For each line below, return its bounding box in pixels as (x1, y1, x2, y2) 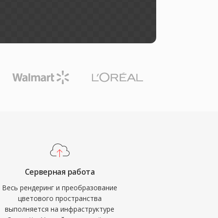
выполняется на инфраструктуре (5, 204, 115, 214)
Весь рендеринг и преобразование (2, 183, 118, 192)
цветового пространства (18, 194, 102, 203)
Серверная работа (24, 166, 95, 177)
